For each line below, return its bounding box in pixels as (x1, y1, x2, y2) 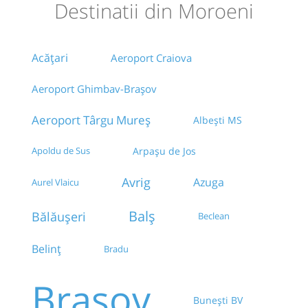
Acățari (32, 50, 68, 66)
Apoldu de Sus (32, 144, 90, 157)
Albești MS (193, 113, 242, 127)
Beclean (198, 210, 230, 223)
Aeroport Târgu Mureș (32, 112, 151, 129)
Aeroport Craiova (111, 51, 192, 65)
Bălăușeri (32, 208, 86, 225)
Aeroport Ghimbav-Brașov (32, 82, 157, 96)
